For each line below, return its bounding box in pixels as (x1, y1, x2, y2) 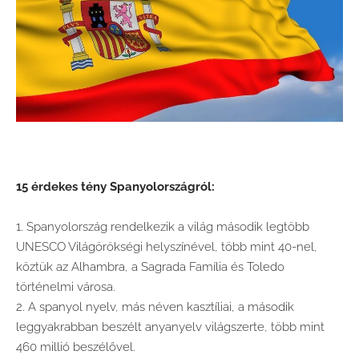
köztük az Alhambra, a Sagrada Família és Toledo (16, 260, 284, 275)
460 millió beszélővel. (16, 340, 135, 355)
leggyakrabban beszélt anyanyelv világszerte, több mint (16, 320, 325, 335)
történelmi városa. (16, 280, 115, 295)
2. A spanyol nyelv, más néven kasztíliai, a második (16, 300, 294, 315)
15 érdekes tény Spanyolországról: (16, 179, 215, 195)
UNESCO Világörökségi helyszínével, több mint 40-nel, (16, 240, 317, 255)
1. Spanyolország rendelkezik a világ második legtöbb (16, 220, 309, 235)
